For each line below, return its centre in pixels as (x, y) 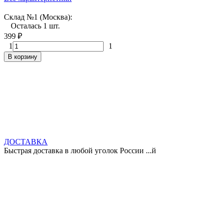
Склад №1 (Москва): (38, 17)
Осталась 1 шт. (35, 26)
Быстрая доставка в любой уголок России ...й (80, 150)
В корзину (23, 56)
